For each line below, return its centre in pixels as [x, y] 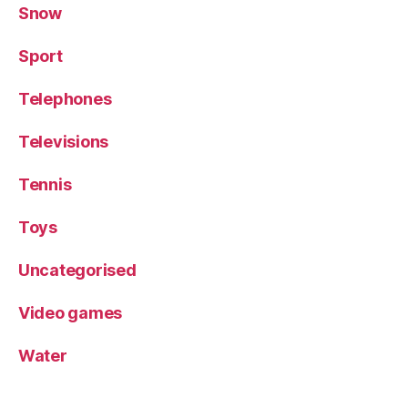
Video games [71, 313]
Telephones [65, 99]
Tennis [45, 185]
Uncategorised [77, 270]
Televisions [64, 142]
